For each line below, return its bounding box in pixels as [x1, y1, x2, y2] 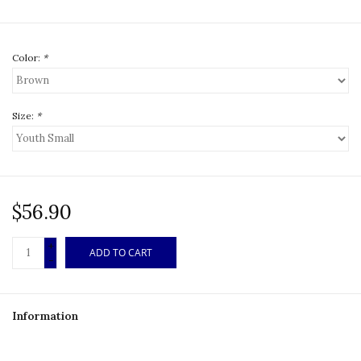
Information [12, 308, 78, 323]
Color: [12, 51, 43, 64]
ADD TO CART [89, 245, 152, 259]
